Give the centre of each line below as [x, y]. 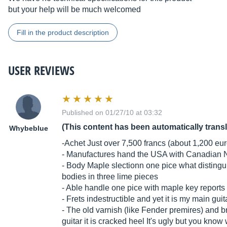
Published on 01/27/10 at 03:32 [112, 113]
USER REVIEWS [41, 70]
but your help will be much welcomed [74, 10]
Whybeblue [28, 128]
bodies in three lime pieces [110, 177]
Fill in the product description [63, 33]
